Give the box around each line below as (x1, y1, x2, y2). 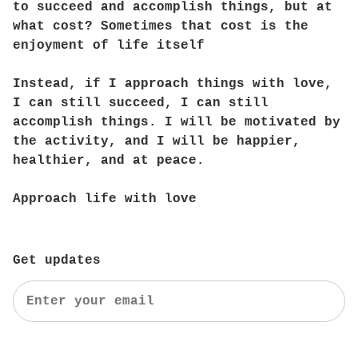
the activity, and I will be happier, (13, 134, 300, 149)
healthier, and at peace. (13, 153, 205, 168)
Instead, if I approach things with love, (13, 77, 332, 91)
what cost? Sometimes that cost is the (13, 19, 308, 34)
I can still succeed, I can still (13, 96, 268, 110)
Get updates (13, 253, 101, 268)
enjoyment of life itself (13, 38, 205, 53)
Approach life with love (13, 192, 197, 206)
